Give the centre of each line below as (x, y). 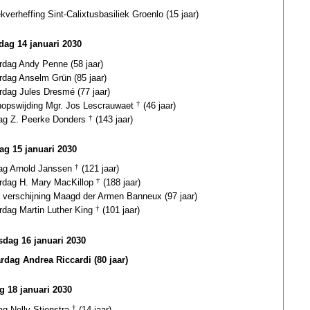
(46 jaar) (158, 105)
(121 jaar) (99, 169)
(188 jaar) (120, 183)
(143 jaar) (113, 119)
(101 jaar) (120, 210)
